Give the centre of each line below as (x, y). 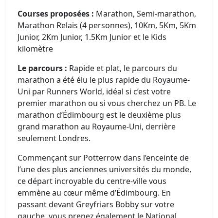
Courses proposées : (56, 13)
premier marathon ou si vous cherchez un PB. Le (107, 103)
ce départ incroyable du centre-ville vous (92, 181)
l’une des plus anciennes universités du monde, (104, 169)
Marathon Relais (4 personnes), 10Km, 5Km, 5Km (107, 25)
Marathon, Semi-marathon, (145, 13)
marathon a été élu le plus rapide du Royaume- (104, 80)
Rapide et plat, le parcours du (122, 68)
